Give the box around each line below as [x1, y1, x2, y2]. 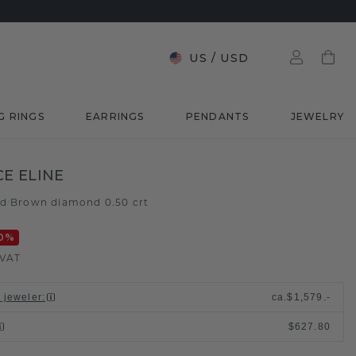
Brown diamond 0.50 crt [10, 196, 149, 208]
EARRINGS [85, 110, 145, 122]
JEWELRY [290, 110, 344, 122]
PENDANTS [185, 110, 250, 122]
